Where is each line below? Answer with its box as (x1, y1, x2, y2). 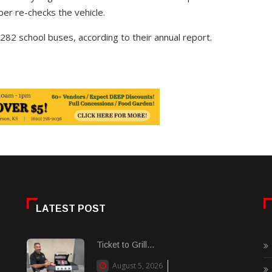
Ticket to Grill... (97, 240, 154, 250)
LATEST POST (36, 203, 106, 214)
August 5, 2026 (110, 260, 163, 271)
